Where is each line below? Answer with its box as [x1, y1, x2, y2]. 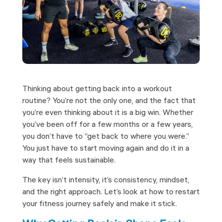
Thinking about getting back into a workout [22, 85, 172, 94]
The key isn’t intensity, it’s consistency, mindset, [22, 176, 189, 185]
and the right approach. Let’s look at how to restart [22, 188, 200, 197]
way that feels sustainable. [22, 156, 115, 165]
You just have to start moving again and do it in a [22, 144, 189, 153]
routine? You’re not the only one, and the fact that [22, 97, 196, 106]
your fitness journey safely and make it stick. [22, 200, 177, 209]
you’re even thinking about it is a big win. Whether [22, 109, 193, 117]
